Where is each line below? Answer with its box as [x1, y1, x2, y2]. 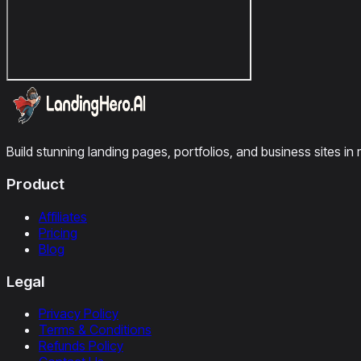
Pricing [39, 224, 77, 241]
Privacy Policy [39, 305, 118, 322]
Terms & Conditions [39, 322, 151, 338]
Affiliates [39, 208, 87, 225]
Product [6, 175, 64, 194]
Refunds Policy [39, 338, 123, 355]
